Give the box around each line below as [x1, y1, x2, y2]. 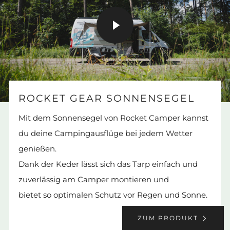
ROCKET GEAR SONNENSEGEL [18, 92, 195, 104]
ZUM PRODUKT [138, 214, 198, 222]
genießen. [18, 143, 56, 154]
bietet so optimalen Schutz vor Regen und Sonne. [18, 189, 207, 200]
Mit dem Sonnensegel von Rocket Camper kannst [18, 112, 208, 123]
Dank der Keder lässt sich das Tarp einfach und [18, 159, 198, 169]
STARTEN [133, 57, 183, 69]
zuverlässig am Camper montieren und [18, 174, 169, 184]
